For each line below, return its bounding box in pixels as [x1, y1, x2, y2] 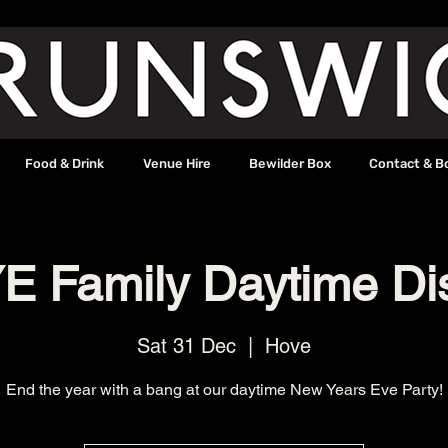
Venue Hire [142, 156, 211, 171]
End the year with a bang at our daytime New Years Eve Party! [5, 380, 443, 400]
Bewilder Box [248, 156, 331, 171]
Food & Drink [25, 156, 104, 171]
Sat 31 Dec [137, 334, 236, 359]
